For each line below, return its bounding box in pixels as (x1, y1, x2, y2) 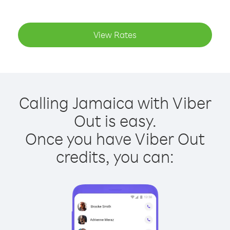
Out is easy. (73, 110, 157, 131)
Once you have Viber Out (25, 128, 205, 149)
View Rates (93, 29, 137, 40)
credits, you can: (56, 146, 174, 167)
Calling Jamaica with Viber (18, 92, 212, 113)
